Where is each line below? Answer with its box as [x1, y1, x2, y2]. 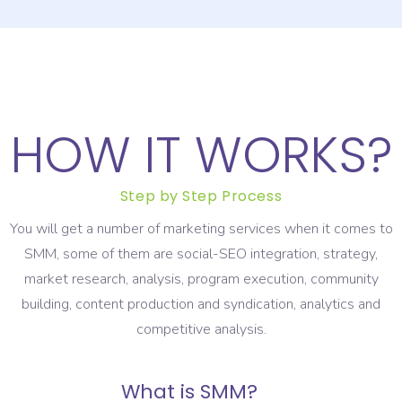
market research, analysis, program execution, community [23, 269, 379, 290]
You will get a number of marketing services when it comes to [9, 219, 393, 240]
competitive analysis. [135, 319, 267, 340]
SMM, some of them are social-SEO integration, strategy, [24, 244, 378, 265]
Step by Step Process [119, 186, 283, 207]
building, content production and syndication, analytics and [22, 294, 380, 315]
